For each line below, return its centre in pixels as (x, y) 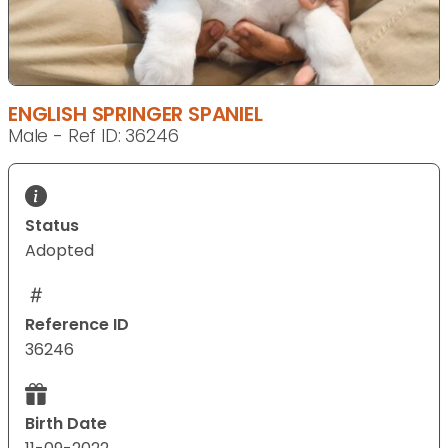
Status (52, 226)
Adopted (59, 251)
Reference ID (77, 325)
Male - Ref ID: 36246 (93, 136)
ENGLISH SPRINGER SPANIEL (135, 114)
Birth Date (66, 424)
